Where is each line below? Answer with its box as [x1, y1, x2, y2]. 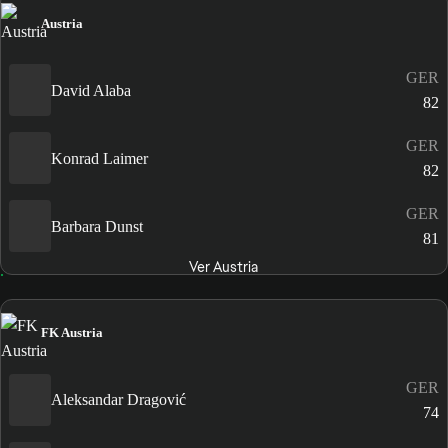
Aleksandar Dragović [51, 391, 186, 408]
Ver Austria [189, 258, 259, 277]
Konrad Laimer [51, 149, 148, 167]
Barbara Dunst [51, 217, 143, 235]
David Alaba [51, 81, 131, 99]
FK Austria [41, 325, 103, 341]
